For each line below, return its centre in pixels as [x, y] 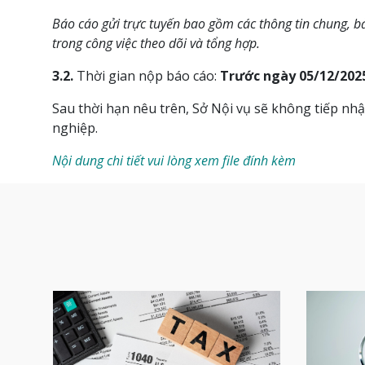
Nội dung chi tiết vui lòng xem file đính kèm [174, 161]
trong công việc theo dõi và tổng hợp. [156, 44]
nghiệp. [75, 128]
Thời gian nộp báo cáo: [147, 76]
